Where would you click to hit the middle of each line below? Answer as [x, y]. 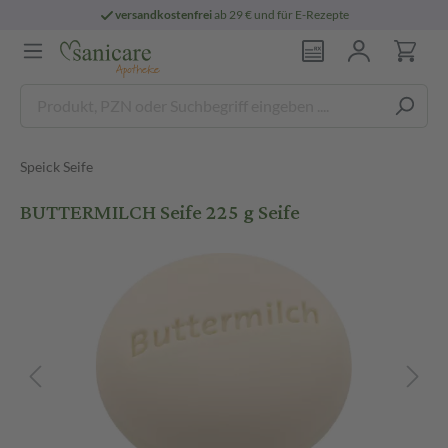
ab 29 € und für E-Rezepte [281, 14]
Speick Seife [56, 166]
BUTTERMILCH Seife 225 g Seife [160, 212]
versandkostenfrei [164, 14]
